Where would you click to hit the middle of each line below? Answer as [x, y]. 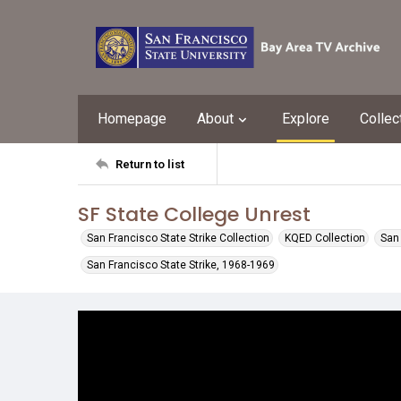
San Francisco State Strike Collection [178, 238]
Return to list [150, 164]
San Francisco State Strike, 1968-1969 [181, 265]
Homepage [132, 119]
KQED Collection [325, 238]
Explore [306, 119]
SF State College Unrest [194, 214]
